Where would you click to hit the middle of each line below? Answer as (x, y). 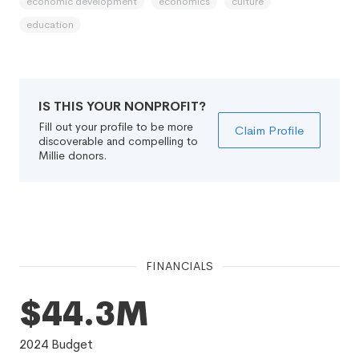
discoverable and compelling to (118, 141)
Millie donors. (73, 155)
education (50, 24)
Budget (71, 344)
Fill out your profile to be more (116, 127)
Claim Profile (269, 130)
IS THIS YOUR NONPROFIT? (122, 106)
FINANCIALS (179, 266)
